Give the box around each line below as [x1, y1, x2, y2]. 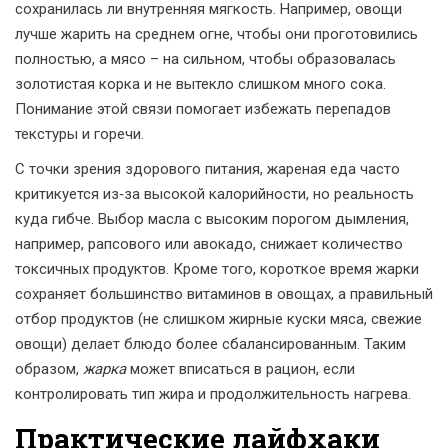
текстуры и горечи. [15, 125, 144, 143]
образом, [15, 360, 83, 378]
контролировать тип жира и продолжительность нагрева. [15, 385, 411, 403]
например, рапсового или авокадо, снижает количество [15, 235, 403, 253]
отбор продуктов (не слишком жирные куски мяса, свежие [15, 310, 422, 328]
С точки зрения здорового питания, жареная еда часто [15, 160, 400, 178]
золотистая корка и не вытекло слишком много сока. [15, 75, 386, 93]
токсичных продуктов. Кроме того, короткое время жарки [15, 260, 419, 278]
